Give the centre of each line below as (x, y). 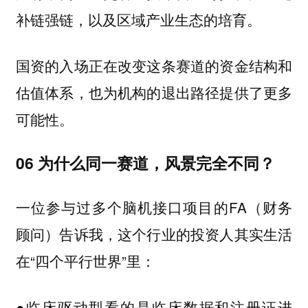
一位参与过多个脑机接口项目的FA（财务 (154, 207)
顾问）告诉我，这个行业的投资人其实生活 (154, 233)
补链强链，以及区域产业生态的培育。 (142, 20)
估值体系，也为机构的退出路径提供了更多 (154, 92)
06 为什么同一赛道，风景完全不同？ (145, 163)
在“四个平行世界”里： (89, 260)
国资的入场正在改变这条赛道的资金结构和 (154, 65)
